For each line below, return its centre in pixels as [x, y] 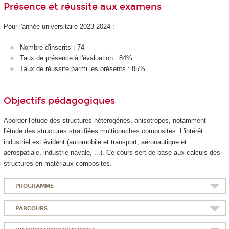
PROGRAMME [35, 186]
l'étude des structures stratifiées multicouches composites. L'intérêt [103, 131]
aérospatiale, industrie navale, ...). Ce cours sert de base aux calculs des [112, 153]
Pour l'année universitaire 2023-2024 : [59, 27]
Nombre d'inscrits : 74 [52, 47]
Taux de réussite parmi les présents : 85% [83, 68]
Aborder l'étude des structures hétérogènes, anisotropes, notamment [105, 121]
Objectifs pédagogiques [59, 100]
